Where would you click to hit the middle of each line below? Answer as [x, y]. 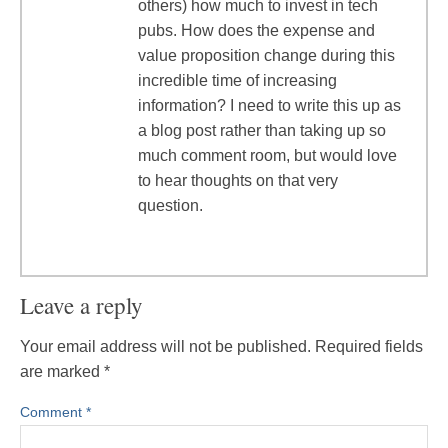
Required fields [369, 346]
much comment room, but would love [267, 155]
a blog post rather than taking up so [262, 130]
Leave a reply [81, 305]
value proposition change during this [266, 55]
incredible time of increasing [237, 80]
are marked [62, 371]
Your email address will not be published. [165, 346]
